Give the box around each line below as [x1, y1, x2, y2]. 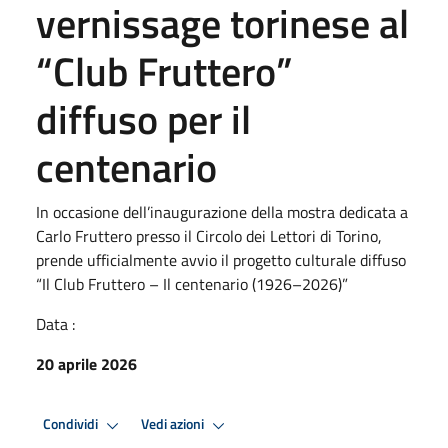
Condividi [43, 413, 101, 436]
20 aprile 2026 [36, 351, 137, 376]
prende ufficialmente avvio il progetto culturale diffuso [36, 247, 406, 272]
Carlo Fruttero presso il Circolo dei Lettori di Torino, [36, 223, 382, 248]
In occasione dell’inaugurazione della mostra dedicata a [36, 199, 408, 224]
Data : [36, 311, 75, 336]
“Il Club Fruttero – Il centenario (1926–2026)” [36, 271, 348, 296]
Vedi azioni [141, 413, 207, 436]
